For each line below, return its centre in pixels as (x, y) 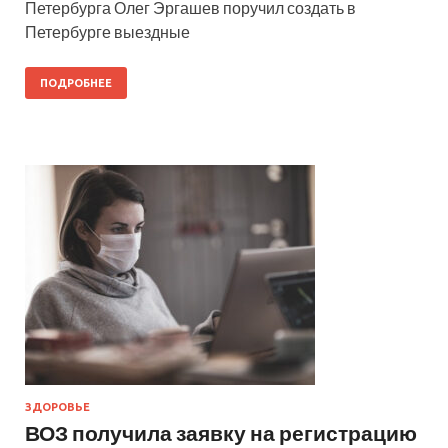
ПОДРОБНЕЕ (76, 82)
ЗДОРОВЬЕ (57, 406)
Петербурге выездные (107, 31)
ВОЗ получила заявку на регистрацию (221, 432)
